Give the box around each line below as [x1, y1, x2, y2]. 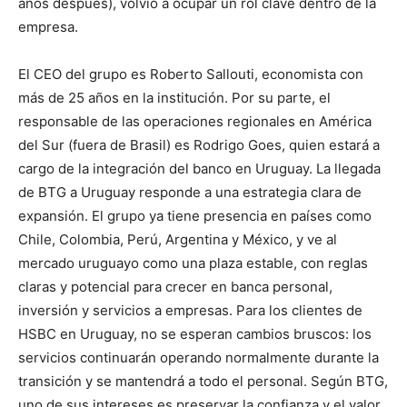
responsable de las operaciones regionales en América [18, 113, 372, 131]
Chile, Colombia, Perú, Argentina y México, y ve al [18, 231, 337, 249]
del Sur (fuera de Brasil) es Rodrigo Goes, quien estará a [18, 136, 380, 154]
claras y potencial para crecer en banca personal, [18, 278, 333, 296]
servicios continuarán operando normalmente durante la [18, 349, 379, 367]
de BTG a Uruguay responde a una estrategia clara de [18, 184, 362, 202]
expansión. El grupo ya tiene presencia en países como [18, 207, 372, 225]
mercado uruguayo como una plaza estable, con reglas [18, 254, 368, 273]
